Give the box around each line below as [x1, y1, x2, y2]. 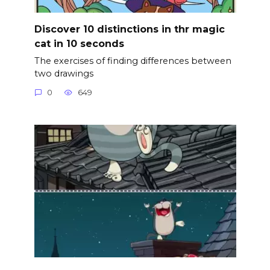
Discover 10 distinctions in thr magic [34, 23, 225, 35]
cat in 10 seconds [34, 37, 124, 49]
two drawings [34, 67, 93, 79]
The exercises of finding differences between [34, 55, 231, 66]
